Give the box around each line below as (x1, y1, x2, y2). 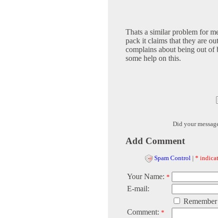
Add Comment (126, 136, 185, 146)
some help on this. (126, 54, 181, 63)
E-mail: (127, 184, 149, 193)
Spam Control (154, 154, 191, 162)
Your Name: (127, 172, 166, 181)
